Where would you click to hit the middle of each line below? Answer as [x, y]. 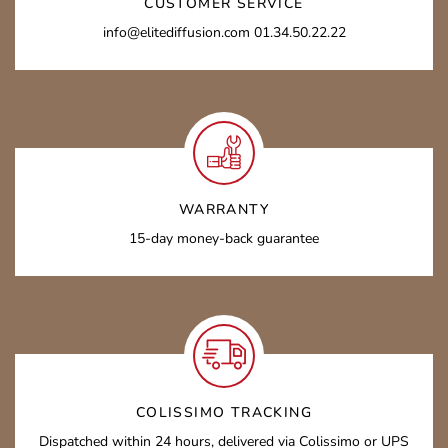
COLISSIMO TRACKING [224, 412]
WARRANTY [224, 209]
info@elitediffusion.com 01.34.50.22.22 [224, 32]
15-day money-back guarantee [224, 238]
